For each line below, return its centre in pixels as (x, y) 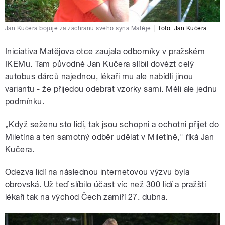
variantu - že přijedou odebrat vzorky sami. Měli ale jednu (111, 89)
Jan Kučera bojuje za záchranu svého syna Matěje (78, 28)
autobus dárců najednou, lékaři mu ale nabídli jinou (99, 76)
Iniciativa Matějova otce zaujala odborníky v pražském (105, 51)
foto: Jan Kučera (183, 28)
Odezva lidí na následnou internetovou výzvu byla (97, 172)
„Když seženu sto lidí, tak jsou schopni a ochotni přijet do (112, 124)
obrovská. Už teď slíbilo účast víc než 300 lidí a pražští (106, 184)
